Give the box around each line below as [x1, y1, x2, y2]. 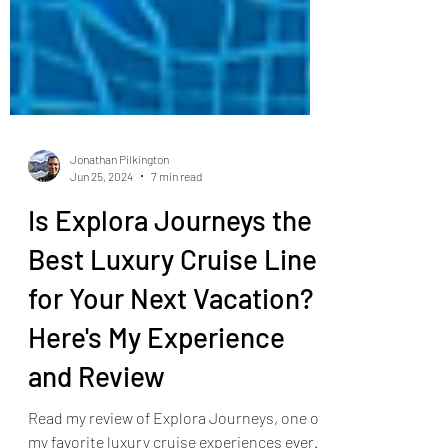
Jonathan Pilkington [70, 196, 169, 210]
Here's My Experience [28, 364, 285, 398]
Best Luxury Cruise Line [28, 286, 317, 320]
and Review [28, 403, 165, 437]
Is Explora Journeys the [28, 247, 312, 281]
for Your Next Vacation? [28, 325, 314, 359]
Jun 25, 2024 [70, 212, 133, 227]
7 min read [151, 212, 202, 227]
